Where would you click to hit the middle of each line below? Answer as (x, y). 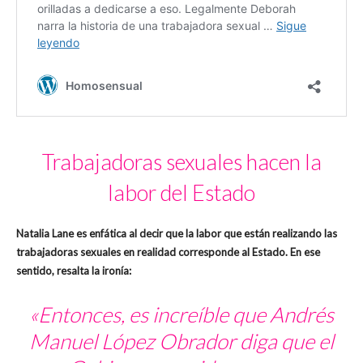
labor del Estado (181, 192)
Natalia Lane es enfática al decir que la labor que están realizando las (177, 233)
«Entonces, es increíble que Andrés (181, 314)
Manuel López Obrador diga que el (181, 341)
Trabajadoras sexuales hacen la (181, 161)
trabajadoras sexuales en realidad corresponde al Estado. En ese (168, 252)
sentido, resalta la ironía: (74, 270)
